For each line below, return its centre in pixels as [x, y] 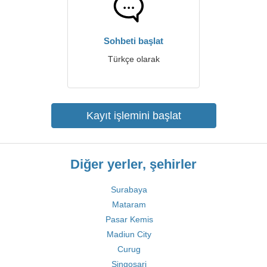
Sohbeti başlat [133, 41]
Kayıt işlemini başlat [133, 116]
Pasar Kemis [129, 219]
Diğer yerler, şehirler [133, 164]
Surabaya [129, 190]
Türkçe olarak [133, 59]
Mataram [129, 204]
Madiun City [129, 234]
